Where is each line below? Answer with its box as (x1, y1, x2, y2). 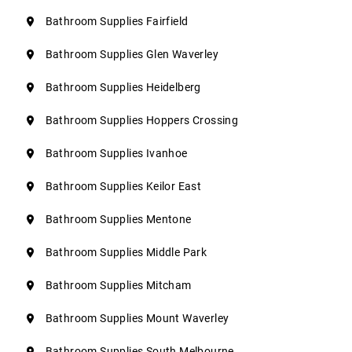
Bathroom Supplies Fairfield (45, 15, 189, 28)
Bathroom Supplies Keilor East (45, 180, 202, 193)
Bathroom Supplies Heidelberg (45, 81, 201, 94)
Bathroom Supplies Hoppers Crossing (45, 114, 239, 127)
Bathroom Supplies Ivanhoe (45, 147, 188, 160)
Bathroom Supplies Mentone (45, 213, 192, 226)
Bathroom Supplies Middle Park (45, 246, 207, 259)
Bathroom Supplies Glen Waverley (45, 48, 218, 61)
